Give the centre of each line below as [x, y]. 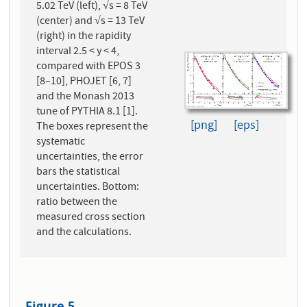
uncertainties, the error [90, 158]
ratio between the [77, 203]
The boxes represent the [93, 128]
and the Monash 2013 [86, 98]
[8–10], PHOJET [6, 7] [84, 83]
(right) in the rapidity [84, 37]
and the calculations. [84, 233]
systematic [61, 143]
